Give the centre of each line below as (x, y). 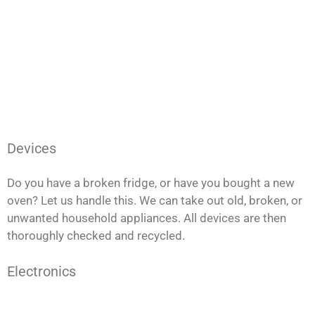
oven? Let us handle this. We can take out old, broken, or (155, 201)
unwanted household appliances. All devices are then (147, 218)
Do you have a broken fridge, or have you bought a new (151, 183)
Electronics (41, 271)
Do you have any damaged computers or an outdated (147, 306)
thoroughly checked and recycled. (96, 236)
